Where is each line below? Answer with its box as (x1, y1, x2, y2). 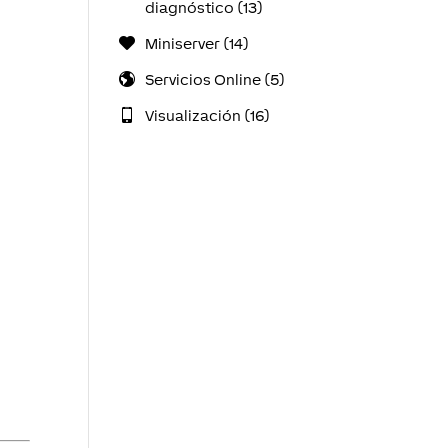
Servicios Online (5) (144, 71, 285, 88)
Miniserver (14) (144, 35, 249, 52)
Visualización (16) (144, 107, 270, 124)
